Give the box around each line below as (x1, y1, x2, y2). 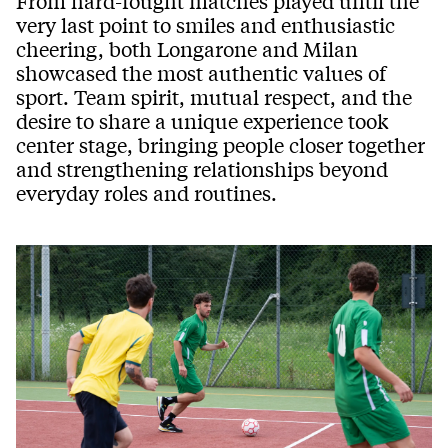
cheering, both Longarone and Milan (16, 35, 358, 63)
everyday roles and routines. (16, 179, 277, 207)
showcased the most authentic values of (16, 59, 386, 87)
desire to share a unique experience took (16, 107, 388, 135)
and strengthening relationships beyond (16, 155, 388, 183)
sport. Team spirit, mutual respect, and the (16, 83, 412, 111)
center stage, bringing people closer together (16, 131, 425, 159)
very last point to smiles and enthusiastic (16, 11, 395, 39)
